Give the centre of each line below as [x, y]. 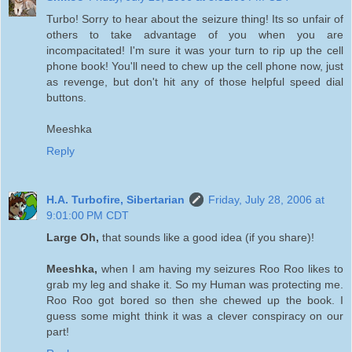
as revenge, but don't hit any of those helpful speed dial [195, 81]
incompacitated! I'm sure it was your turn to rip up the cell [195, 50]
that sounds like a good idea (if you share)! [208, 237]
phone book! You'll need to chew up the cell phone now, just [195, 66]
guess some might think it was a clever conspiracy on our [195, 315]
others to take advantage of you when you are [195, 34]
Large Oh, [74, 237]
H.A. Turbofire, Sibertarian [115, 199]
